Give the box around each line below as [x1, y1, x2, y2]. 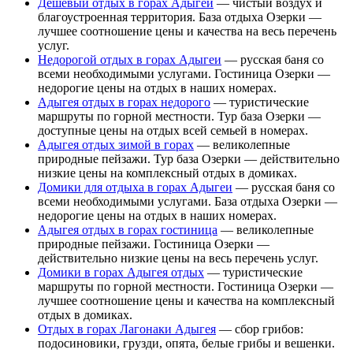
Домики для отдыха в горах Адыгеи [38, 180, 232, 194]
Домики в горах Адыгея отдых [38, 265, 204, 279]
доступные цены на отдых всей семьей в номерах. [38, 123, 308, 137]
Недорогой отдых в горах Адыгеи [38, 52, 221, 66]
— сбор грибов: [216, 321, 303, 336]
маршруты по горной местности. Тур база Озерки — [38, 109, 321, 123]
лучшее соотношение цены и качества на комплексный [38, 293, 335, 307]
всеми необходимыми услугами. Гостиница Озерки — [38, 66, 330, 80]
